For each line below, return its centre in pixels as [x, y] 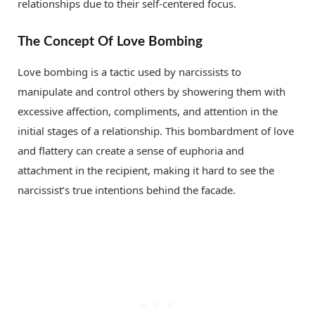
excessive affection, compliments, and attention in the [148, 111]
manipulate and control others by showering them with [152, 91]
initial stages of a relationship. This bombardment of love [156, 130]
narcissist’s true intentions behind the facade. [127, 189]
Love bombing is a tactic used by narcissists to [129, 71]
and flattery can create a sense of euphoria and [131, 150]
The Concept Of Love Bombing [110, 42]
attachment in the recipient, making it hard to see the [146, 170]
